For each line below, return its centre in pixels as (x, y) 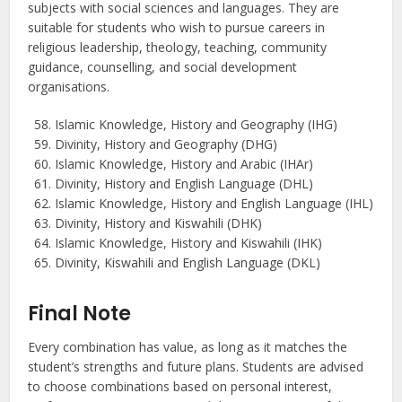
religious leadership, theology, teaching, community (178, 48)
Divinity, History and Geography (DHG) (166, 144)
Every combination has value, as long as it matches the (188, 347)
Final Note (80, 314)
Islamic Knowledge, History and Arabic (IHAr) (184, 164)
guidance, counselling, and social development (163, 67)
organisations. (69, 87)
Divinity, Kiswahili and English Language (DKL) (188, 263)
